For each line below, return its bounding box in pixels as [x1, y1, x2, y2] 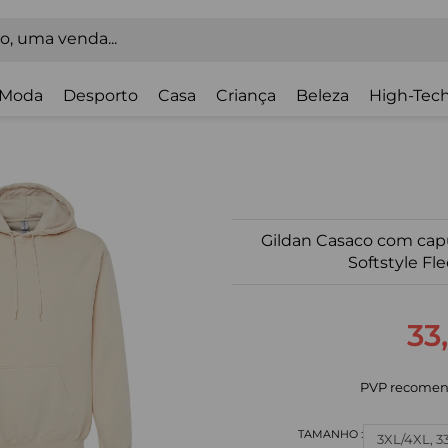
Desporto [63, 86, 138, 105]
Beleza [296, 86, 349, 105]
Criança [216, 86, 276, 105]
